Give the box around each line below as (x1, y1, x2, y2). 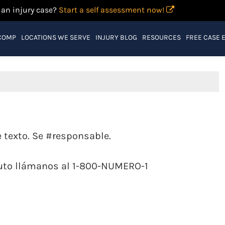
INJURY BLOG (95, 33, 137, 42)
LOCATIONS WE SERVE (21, 33, 90, 42)
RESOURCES (142, 33, 181, 42)
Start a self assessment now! (59, 5, 166, 15)
